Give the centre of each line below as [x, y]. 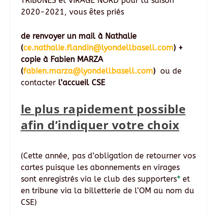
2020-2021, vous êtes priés [72, 12]
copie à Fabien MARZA [62, 59]
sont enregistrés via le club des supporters [99, 179]
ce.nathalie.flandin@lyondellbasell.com [98, 47]
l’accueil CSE [81, 82]
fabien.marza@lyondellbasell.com [88, 71]
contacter [39, 82]
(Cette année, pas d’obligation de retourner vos [108, 155]
